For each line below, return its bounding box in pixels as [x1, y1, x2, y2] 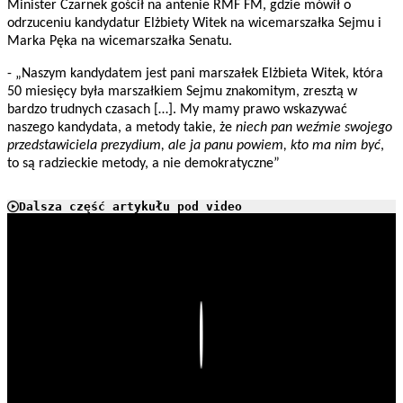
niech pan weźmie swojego [236, 121, 392, 136]
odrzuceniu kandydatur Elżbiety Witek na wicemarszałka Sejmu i [7, 16, 381, 31]
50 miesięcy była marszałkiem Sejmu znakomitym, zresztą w [7, 85, 357, 100]
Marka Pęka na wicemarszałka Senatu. [7, 34, 232, 49]
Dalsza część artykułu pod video [19, 200, 242, 214]
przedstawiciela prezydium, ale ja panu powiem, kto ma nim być [7, 139, 381, 154]
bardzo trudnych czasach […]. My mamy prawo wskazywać [7, 103, 347, 118]
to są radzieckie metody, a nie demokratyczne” [7, 157, 280, 172]
